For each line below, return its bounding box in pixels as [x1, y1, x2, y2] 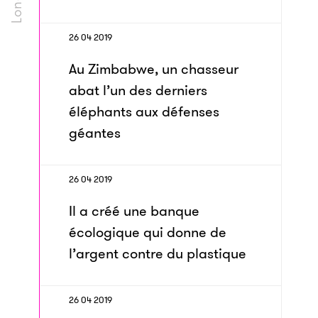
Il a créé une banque [69, 201, 199, 221]
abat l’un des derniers [69, 80, 207, 100]
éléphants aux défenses [69, 102, 219, 121]
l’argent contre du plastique [69, 243, 246, 263]
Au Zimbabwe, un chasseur [69, 59, 238, 79]
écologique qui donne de [69, 222, 226, 242]
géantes [69, 123, 121, 143]
